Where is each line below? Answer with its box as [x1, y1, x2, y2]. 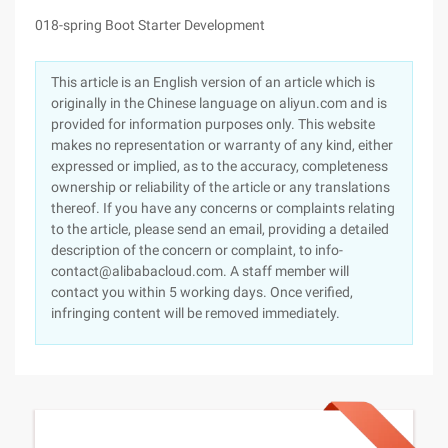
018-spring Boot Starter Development [35, 17, 265, 33]
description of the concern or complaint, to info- [51, 242, 343, 258]
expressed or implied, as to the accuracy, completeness [51, 158, 388, 174]
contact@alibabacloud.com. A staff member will [51, 263, 349, 279]
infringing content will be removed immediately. [51, 305, 340, 321]
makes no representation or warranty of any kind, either [51, 137, 393, 153]
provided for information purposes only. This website [51, 116, 375, 132]
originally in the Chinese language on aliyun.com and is [51, 95, 387, 111]
